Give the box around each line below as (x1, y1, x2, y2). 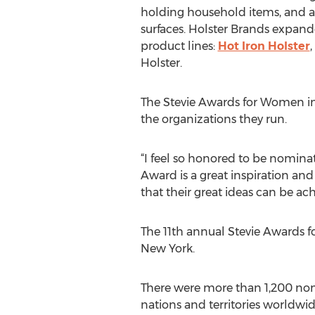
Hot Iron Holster (217, 39, 310, 53)
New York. (140, 242, 195, 255)
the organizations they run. (140, 112, 287, 126)
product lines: (140, 39, 218, 53)
